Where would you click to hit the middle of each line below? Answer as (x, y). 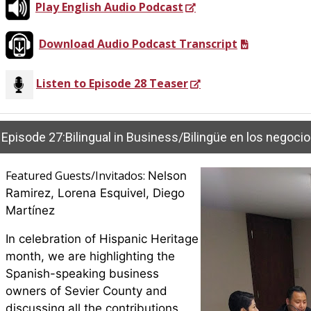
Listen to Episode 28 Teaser (112, 84)
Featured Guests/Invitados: (77, 176)
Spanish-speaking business (82, 274)
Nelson (167, 176)
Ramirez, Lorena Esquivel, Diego (95, 193)
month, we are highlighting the (90, 257)
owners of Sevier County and (86, 291)
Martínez (30, 211)
